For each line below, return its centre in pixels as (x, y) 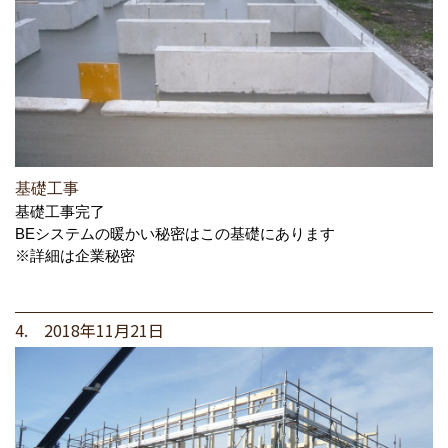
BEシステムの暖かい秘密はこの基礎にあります (175, 233)
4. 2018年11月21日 (89, 329)
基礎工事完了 (60, 211)
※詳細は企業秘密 (75, 255)
